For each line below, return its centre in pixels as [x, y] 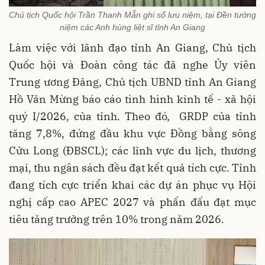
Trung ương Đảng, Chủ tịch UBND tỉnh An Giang [132, 82]
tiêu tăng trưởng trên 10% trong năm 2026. [117, 219]
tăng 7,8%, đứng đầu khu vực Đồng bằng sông [132, 133]
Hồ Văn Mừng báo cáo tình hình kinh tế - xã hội [132, 99]
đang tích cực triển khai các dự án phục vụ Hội [132, 185]
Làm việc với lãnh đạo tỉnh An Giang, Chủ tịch [132, 47]
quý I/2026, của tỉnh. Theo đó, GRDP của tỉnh [132, 116]
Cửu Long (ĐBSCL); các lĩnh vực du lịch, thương [132, 150]
